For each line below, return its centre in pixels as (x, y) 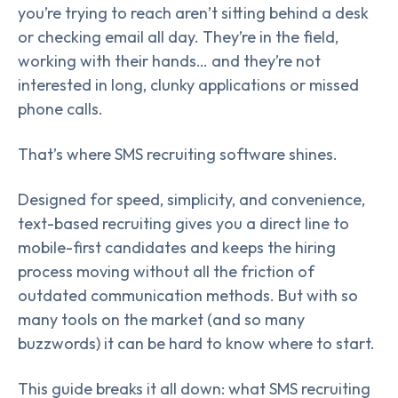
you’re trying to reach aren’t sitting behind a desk (193, 13)
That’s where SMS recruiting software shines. (178, 154)
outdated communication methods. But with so (188, 295)
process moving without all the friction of (166, 271)
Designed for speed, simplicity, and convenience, (191, 199)
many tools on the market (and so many (161, 319)
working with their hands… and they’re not (169, 61)
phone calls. (60, 109)
